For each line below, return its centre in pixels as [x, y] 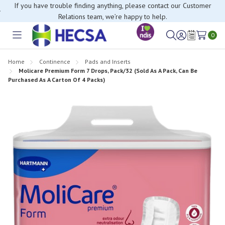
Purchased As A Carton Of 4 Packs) [57, 79]
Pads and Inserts [108, 61]
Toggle [28, 41]
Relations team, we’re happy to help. [113, 17]
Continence [55, 61]
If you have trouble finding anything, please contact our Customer [113, 6]
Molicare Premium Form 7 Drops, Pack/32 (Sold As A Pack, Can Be [108, 70]
